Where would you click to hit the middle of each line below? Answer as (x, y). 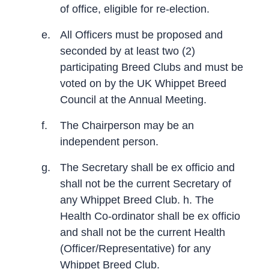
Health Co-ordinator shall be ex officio (150, 216)
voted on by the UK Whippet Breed (143, 83)
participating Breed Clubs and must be (152, 67)
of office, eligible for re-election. (135, 9)
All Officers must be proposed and (141, 35)
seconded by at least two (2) (128, 51)
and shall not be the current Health (143, 232)
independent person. (109, 141)
